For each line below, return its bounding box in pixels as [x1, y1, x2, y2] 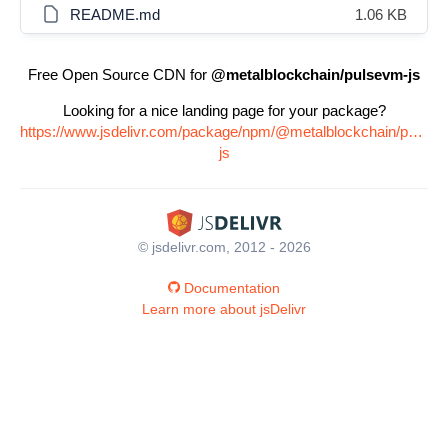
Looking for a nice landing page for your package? [62, 102, 386, 119]
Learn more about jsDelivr [142, 300, 306, 317]
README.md [70, 6, 160, 23]
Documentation [184, 279, 280, 296]
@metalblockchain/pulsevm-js [211, 66, 420, 83]
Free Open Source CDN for [28, 66, 211, 83]
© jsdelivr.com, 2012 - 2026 [137, 238, 311, 255]
